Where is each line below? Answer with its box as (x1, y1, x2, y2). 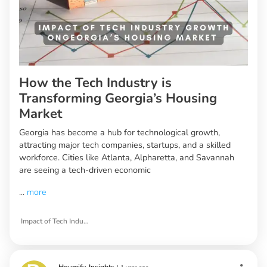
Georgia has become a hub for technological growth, (19, 126, 220, 139)
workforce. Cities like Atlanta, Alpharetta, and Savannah (19, 151, 234, 164)
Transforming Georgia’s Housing (19, 89, 217, 108)
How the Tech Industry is (19, 74, 172, 92)
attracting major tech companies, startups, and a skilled (19, 139, 231, 151)
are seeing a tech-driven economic (19, 164, 151, 176)
